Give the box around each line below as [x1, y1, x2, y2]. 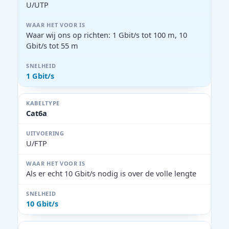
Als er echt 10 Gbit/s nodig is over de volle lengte [26, 168, 196, 178]
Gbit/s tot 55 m [26, 40, 78, 51]
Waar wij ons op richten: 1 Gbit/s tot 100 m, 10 [26, 30, 187, 40]
